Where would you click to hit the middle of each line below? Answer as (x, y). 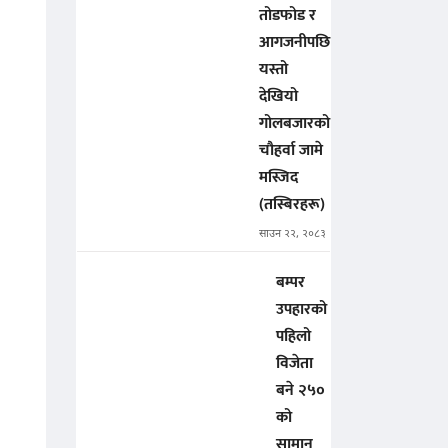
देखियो (278, 97)
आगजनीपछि (294, 43)
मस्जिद (278, 178)
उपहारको (301, 310)
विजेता (294, 364)
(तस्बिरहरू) (292, 205)
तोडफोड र (287, 16)
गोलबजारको (294, 124)
